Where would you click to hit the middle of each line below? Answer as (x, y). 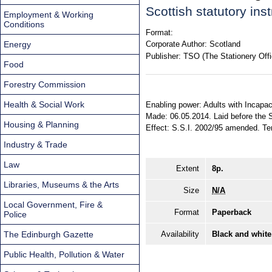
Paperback (232, 212)
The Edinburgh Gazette (49, 234)
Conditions (24, 24)
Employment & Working (49, 14)
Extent (188, 169)
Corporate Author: (176, 44)
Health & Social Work (44, 104)
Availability (180, 234)
